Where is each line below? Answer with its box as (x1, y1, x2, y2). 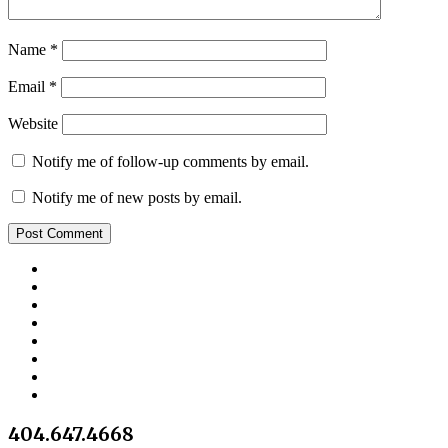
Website (8, 115, 58, 133)
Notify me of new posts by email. (32, 189, 242, 207)
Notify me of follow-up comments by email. (32, 153, 309, 171)
